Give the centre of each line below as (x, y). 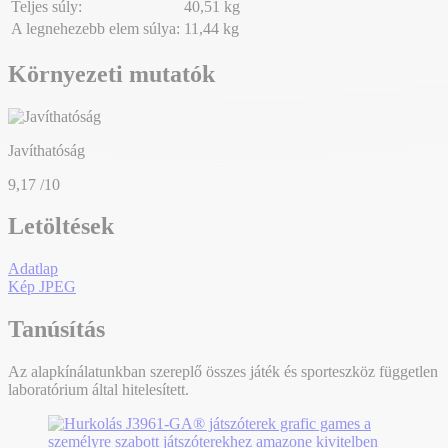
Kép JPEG (42, 287)
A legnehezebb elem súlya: (95, 28)
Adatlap (33, 269)
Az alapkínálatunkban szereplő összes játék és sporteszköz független (223, 372)
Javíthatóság (46, 150)
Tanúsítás (56, 329)
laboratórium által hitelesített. (98, 390)
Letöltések (61, 226)
